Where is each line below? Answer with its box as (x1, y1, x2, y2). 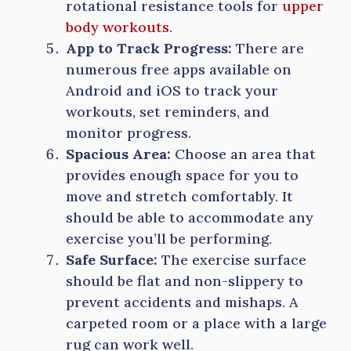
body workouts (66, 18, 169, 36)
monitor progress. (66, 124, 191, 142)
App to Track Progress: (66, 39, 232, 57)
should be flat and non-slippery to (66, 272, 303, 290)
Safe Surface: (66, 251, 157, 269)
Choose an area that (171, 145, 316, 163)
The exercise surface (157, 251, 306, 269)
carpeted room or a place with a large (66, 314, 327, 332)
